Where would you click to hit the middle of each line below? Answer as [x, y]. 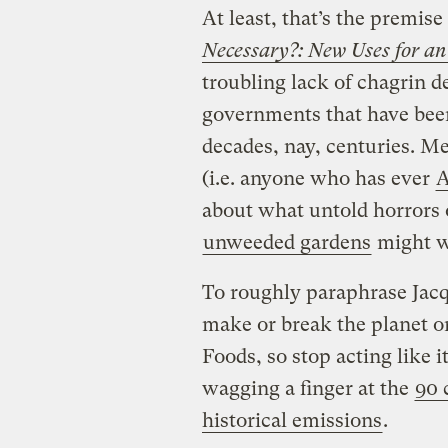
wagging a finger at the [307, 388]
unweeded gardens [286, 242]
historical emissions [291, 420]
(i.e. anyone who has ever [318, 178]
